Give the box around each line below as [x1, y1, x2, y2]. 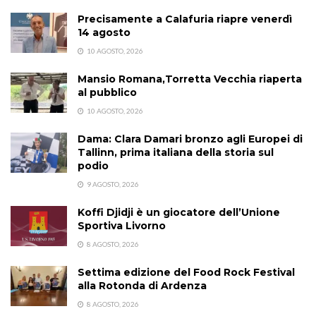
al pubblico [78, 85, 137, 99]
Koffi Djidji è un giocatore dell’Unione [78, 205, 280, 219]
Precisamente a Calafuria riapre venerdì [78, 12, 292, 25]
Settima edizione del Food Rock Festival [78, 265, 295, 279]
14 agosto [78, 25, 130, 39]
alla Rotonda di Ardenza [78, 279, 207, 292]
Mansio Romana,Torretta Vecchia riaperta [78, 72, 302, 85]
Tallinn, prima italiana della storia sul [78, 145, 274, 159]
